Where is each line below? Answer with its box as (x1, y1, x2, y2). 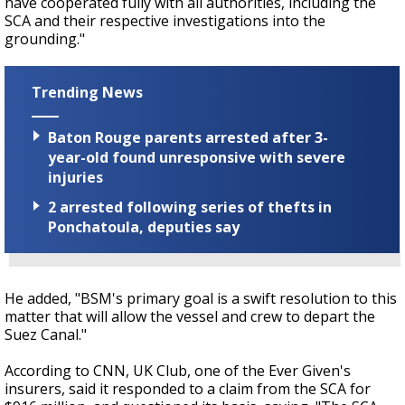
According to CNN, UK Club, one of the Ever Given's (5, 361, 351, 381)
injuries (48, 167, 103, 188)
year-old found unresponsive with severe (48, 147, 345, 168)
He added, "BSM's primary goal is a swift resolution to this (5, 288, 397, 309)
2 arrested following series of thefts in (48, 197, 332, 218)
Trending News (32, 82, 143, 102)
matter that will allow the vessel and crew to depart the (5, 306, 375, 327)
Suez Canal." (5, 325, 90, 345)
